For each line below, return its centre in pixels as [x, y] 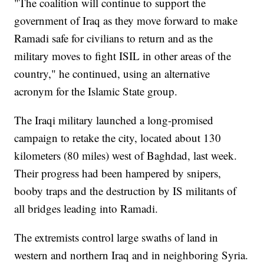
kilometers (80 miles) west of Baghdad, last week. [126, 156]
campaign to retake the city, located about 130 [118, 138]
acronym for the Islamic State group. [96, 91]
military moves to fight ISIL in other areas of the [123, 56]
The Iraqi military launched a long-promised [114, 120]
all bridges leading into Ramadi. [86, 209]
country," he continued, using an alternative [112, 74]
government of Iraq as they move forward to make [126, 21]
